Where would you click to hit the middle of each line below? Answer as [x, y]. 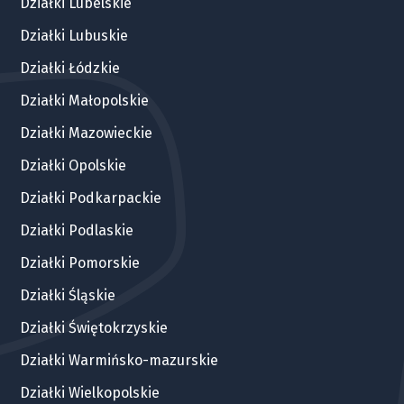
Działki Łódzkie [70, 68]
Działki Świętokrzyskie [94, 327]
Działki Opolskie [73, 165]
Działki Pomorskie [80, 262]
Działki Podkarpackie [91, 197]
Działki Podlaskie [77, 230]
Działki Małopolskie [85, 100]
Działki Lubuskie [74, 35]
